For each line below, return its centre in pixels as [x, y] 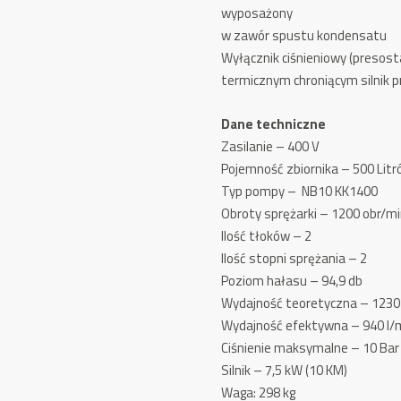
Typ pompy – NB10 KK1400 [300, 191]
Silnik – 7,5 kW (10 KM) [285, 370]
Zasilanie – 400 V [271, 146]
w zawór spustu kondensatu [304, 35]
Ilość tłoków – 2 [267, 236]
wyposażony [257, 13]
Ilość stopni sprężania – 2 [294, 258]
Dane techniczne [274, 124]
